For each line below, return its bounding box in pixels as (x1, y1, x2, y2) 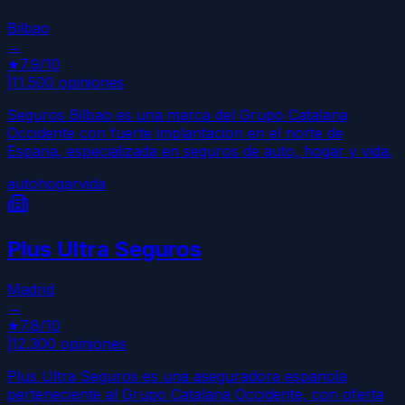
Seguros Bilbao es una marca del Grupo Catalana (7, 105, 348, 124)
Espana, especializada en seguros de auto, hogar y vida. (7, 141, 392, 160)
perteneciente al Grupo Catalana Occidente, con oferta (7, 384, 384, 403)
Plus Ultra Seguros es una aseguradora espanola (7, 366, 347, 385)
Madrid (7, 279, 54, 298)
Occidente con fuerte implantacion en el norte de (7, 123, 344, 142)
